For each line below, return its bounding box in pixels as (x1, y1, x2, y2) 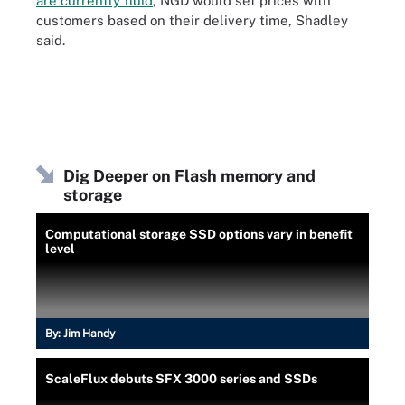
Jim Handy (63, 327, 115, 340)
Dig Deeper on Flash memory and (63, 166, 316, 185)
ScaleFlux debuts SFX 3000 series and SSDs (45, 372, 317, 386)
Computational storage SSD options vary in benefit (45, 227, 353, 241)
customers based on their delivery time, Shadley (36, 12, 348, 28)
